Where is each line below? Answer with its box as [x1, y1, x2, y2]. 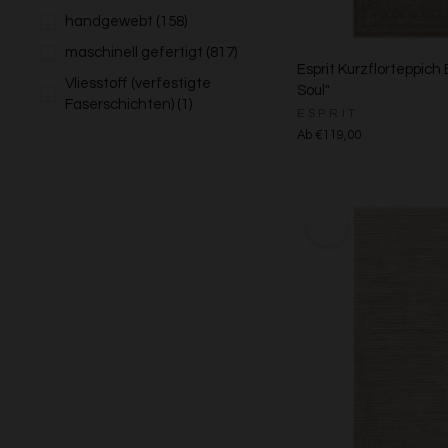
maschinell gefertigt [65, 45, 203, 60]
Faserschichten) [65, 97, 174, 112]
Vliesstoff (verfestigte [65, 76, 211, 91]
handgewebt [65, 14, 153, 29]
